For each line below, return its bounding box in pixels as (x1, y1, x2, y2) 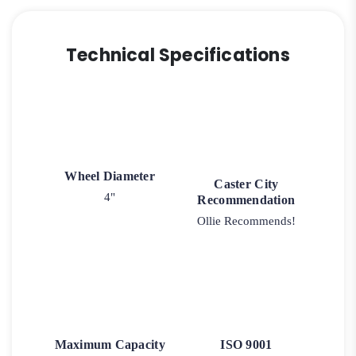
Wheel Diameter (64, 168, 156, 183)
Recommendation (197, 192, 296, 207)
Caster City (214, 176, 279, 191)
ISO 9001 (220, 338, 273, 352)
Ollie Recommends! (196, 214, 296, 227)
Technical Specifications (66, 43, 290, 68)
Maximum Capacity (54, 338, 165, 352)
